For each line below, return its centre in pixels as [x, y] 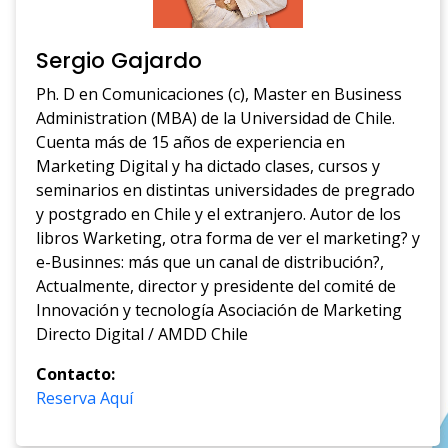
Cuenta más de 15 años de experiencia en [191, 142]
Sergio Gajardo [119, 61]
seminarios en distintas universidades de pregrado [226, 190]
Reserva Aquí [85, 398]
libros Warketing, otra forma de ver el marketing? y [228, 238]
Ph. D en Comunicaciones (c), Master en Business [219, 94]
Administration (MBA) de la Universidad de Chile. [216, 118]
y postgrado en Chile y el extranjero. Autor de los [219, 214]
